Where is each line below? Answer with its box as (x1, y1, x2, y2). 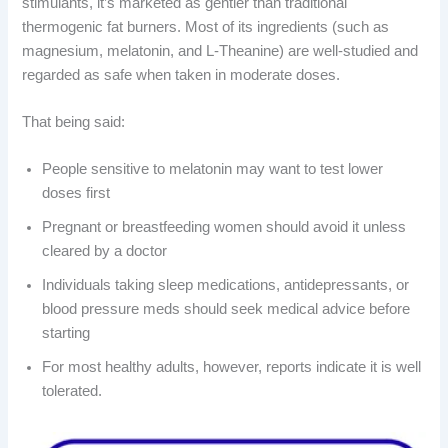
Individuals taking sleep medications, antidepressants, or (42, 277, 410, 294)
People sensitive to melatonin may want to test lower (42, 161, 384, 178)
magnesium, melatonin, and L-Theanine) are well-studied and (22, 42, 419, 59)
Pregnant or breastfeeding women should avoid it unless (42, 219, 407, 236)
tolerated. (42, 383, 103, 400)
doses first (42, 185, 111, 202)
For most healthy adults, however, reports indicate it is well (42, 359, 422, 376)
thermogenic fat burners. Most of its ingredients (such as (22, 18, 390, 35)
